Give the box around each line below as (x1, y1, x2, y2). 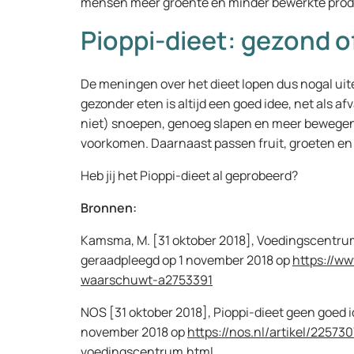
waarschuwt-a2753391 (81, 271, 213, 288)
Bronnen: (81, 199, 137, 217)
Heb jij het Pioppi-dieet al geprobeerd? (81, 167, 298, 184)
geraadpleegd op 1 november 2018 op (81, 251, 292, 269)
